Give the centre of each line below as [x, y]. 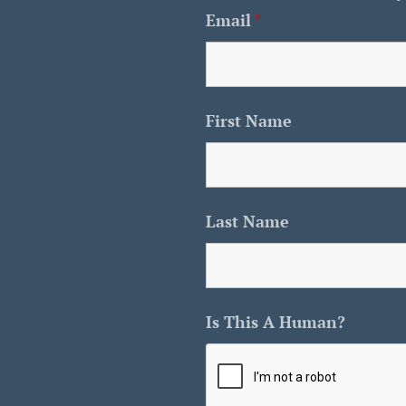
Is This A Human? [275, 322]
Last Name [247, 221]
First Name [249, 121]
